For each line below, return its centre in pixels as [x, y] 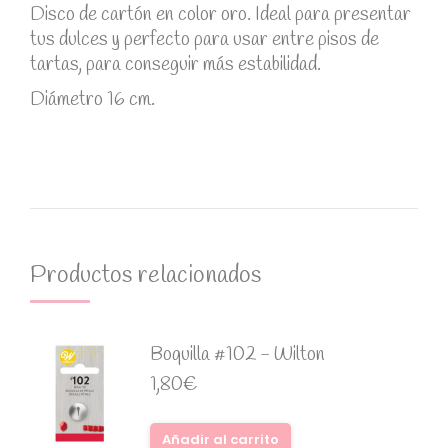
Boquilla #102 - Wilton [237, 355]
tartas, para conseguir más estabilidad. [175, 65]
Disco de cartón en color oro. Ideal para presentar [220, 15]
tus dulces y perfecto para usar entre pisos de [204, 40]
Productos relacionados [145, 276]
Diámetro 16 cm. [92, 100]
